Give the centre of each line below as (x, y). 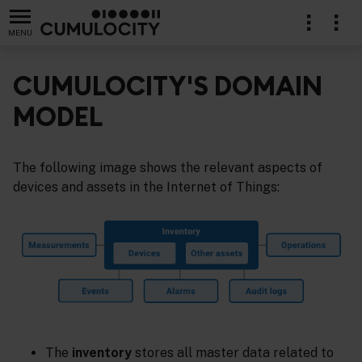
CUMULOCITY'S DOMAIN (168, 86)
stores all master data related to (233, 352)
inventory (102, 352)
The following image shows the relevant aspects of (168, 168)
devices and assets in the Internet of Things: (146, 187)
